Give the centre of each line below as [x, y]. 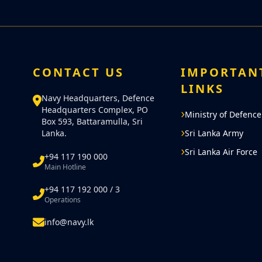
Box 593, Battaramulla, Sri [92, 121]
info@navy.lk [69, 222]
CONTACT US [78, 72]
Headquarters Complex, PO [95, 110]
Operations [63, 200]
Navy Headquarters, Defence [98, 98]
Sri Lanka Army [214, 133]
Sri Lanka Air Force [221, 152]
